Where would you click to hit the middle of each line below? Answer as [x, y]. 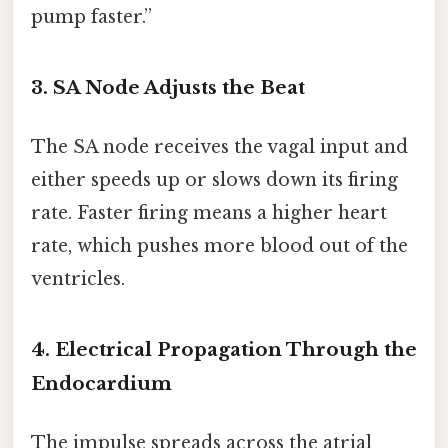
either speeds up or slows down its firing [214, 180]
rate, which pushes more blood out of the [219, 246]
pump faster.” [91, 17]
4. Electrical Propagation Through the [224, 350]
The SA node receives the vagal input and [219, 147]
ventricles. [78, 279]
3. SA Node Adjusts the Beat [168, 88]
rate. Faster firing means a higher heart [209, 213]
